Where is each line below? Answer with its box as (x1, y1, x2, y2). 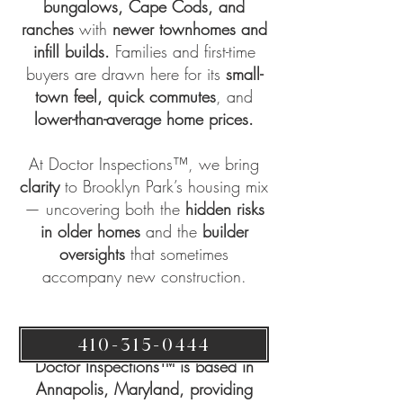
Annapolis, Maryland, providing (35, 378, 253, 399)
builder (201, 220, 248, 242)
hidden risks (184, 198, 264, 219)
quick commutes (108, 85, 216, 107)
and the (139, 220, 202, 242)
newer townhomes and (112, 18, 267, 40)
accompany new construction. (41, 265, 246, 287)
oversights (59, 243, 125, 264)
